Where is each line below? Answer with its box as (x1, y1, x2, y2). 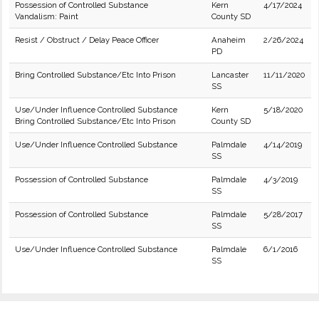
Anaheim (211, 35, 246, 45)
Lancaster (211, 70, 249, 80)
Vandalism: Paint (15, 11, 78, 21)
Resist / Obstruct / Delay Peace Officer (15, 35, 159, 45)
